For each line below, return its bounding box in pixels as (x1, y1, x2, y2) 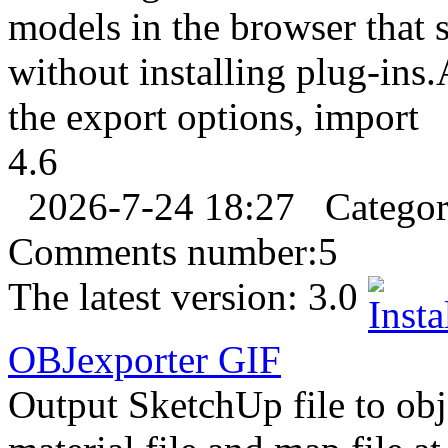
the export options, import (8, 95, 419, 139)
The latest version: (8, 275, 308, 319)
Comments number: (8, 230, 318, 274)
